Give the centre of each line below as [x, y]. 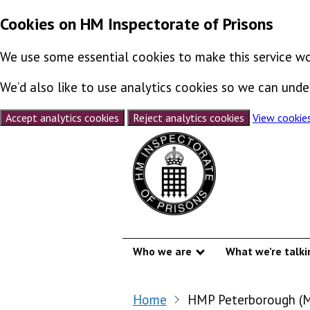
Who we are [162, 251]
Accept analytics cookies [62, 117]
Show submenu [241, 258]
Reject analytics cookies [189, 117]
